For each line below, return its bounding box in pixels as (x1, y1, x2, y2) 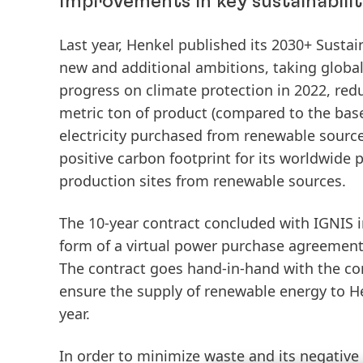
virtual (126, 236, 170, 255)
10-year (88, 213, 139, 233)
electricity (59, 126, 126, 145)
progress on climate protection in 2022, (59, 80, 335, 100)
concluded (204, 213, 275, 233)
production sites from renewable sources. (59, 171, 346, 190)
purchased (130, 126, 203, 145)
